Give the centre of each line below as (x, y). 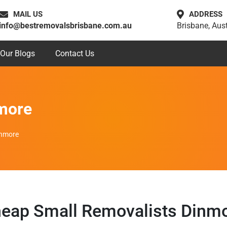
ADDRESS (205, 14)
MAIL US (28, 14)
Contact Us (74, 53)
